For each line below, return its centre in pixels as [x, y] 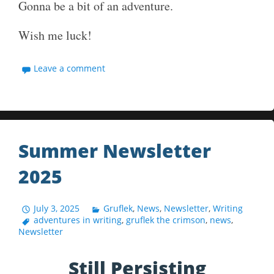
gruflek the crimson [166, 220]
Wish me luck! [55, 35]
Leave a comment [70, 68]
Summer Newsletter [115, 151]
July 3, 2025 [57, 208]
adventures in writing [78, 220]
